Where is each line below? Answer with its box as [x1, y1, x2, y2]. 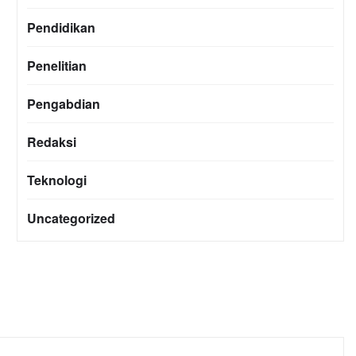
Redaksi [27, 133, 76, 152]
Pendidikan [27, 18, 95, 37]
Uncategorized [27, 209, 115, 228]
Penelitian [27, 56, 87, 75]
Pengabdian [27, 95, 100, 114]
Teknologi [27, 171, 87, 190]
